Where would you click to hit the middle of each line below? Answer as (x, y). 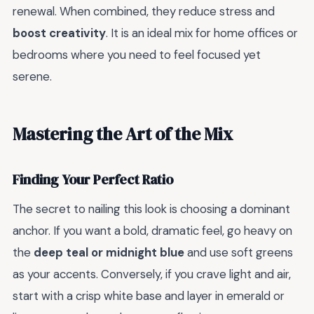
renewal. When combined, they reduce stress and (144, 12)
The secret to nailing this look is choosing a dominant (151, 209)
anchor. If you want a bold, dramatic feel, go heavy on (152, 230)
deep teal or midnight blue (109, 252)
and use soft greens (239, 252)
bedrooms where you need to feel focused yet (137, 55)
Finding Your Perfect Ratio (93, 180)
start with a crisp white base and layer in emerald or (149, 295)
